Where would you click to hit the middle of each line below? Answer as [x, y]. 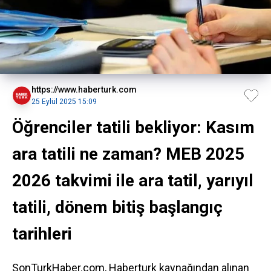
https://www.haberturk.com [84, 90]
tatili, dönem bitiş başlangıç [117, 207]
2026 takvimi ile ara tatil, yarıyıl [133, 181]
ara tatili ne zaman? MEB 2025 [128, 154]
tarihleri [42, 234]
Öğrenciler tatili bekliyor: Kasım [133, 127]
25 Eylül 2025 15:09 [64, 102]
